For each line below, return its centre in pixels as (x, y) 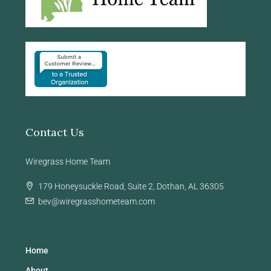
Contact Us (55, 132)
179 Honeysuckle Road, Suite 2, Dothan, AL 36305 (131, 187)
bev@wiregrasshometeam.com (96, 202)
